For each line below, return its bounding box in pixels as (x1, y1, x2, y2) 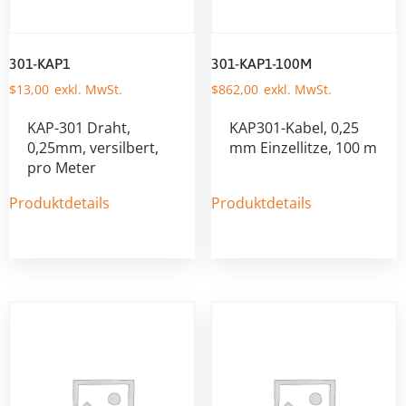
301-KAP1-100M (210, 55, 312, 72)
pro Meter (27, 158, 96, 179)
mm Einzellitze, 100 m (228, 138, 377, 159)
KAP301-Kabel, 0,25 (228, 118, 359, 139)
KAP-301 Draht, (27, 118, 130, 139)
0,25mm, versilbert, (27, 138, 159, 159)
